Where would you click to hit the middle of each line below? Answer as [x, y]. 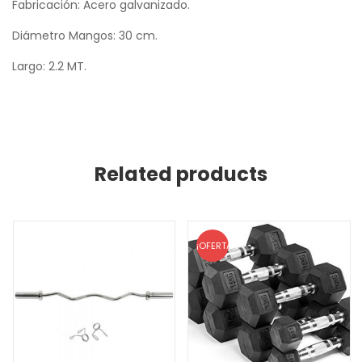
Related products [181, 175]
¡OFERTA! [215, 246]
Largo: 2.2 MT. [49, 67]
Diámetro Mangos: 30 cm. [85, 36]
